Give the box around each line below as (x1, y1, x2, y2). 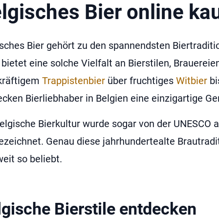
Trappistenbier (42, 74, 105, 87)
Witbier (176, 74, 207, 87)
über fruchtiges (105, 74, 176, 87)
